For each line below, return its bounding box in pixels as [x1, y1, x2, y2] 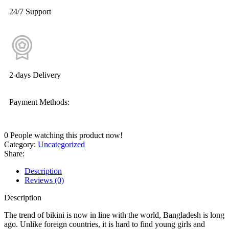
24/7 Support [9, 7, 51, 16]
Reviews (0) [25, 175, 64, 185]
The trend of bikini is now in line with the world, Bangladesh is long [4, 210, 224, 219]
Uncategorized [38, 140, 85, 149]
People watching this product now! [10, 130, 123, 140]
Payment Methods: [9, 97, 70, 106]
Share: [4, 149, 25, 158]
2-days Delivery [9, 70, 61, 79]
